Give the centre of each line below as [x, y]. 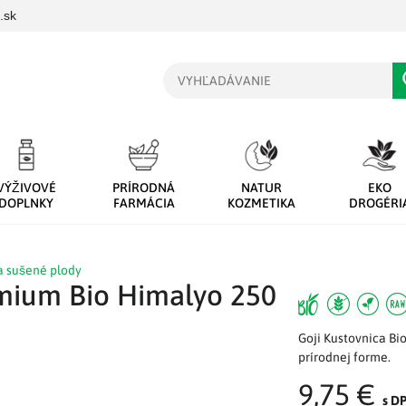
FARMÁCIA [144, 203]
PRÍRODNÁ [144, 188]
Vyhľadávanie [202, 71]
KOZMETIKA [262, 203]
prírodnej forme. [344, 357]
